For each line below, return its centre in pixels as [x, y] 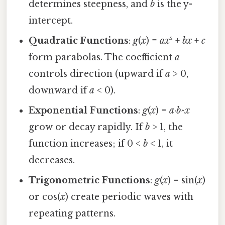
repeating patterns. [72, 213]
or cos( [45, 197]
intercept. [51, 20]
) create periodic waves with [130, 197]
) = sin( [183, 180]
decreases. [52, 160]
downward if [59, 90]
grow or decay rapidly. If [87, 127]
